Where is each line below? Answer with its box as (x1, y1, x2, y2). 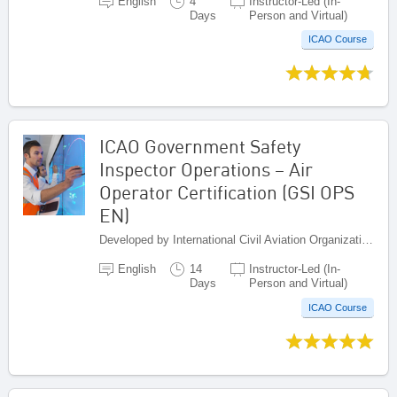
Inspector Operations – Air (99, 158, 313, 182)
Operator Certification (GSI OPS (99, 181, 354, 205)
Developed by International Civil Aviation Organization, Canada (362, 233, 373, 247)
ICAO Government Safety (99, 135, 300, 159)
